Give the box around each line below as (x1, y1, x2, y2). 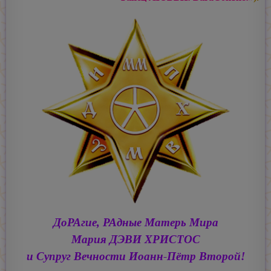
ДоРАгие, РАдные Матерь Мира (53, 215, 218, 230)
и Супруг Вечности (26, 249, 129, 264)
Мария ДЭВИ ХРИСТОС (71, 232, 200, 247)
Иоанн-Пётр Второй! (128, 249, 245, 264)
